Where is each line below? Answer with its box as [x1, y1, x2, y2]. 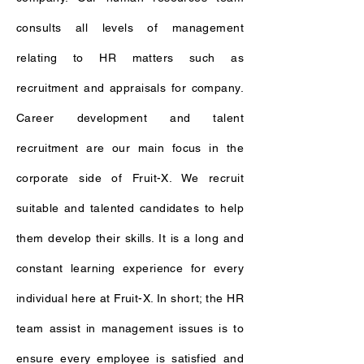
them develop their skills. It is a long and [16, 232, 244, 245]
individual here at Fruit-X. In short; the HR [16, 292, 244, 305]
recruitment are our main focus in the [16, 141, 244, 154]
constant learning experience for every [16, 262, 244, 275]
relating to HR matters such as [16, 51, 244, 64]
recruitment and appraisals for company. [16, 81, 244, 94]
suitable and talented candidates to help [16, 201, 244, 214]
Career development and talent [16, 111, 244, 124]
